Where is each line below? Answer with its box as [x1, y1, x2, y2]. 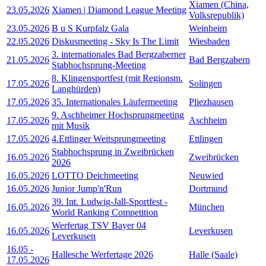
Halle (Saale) [189, 249, 237, 259]
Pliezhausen [189, 96, 233, 107]
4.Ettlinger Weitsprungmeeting [52, 133, 166, 144]
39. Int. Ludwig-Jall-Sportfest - [52, 196, 167, 207]
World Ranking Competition [52, 207, 158, 217]
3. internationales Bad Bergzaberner [52, 49, 186, 59]
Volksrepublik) [189, 9, 244, 20]
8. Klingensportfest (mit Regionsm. [52, 72, 183, 83]
